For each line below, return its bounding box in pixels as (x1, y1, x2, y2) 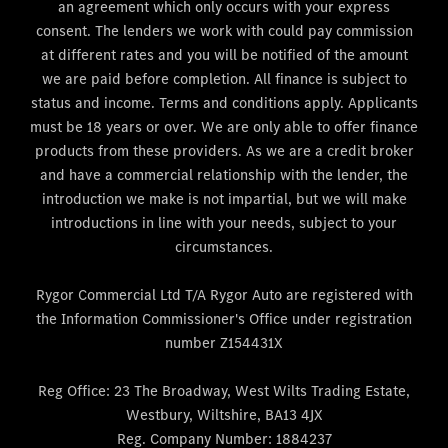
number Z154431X (165, 333, 283, 353)
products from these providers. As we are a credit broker (34, 141, 414, 161)
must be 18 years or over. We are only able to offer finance (30, 117, 418, 137)
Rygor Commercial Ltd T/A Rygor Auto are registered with (35, 285, 413, 305)
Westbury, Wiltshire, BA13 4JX (125, 405, 323, 425)
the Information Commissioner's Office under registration (36, 309, 412, 329)
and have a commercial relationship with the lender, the (40, 165, 408, 185)
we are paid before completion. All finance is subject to (41, 69, 407, 89)
